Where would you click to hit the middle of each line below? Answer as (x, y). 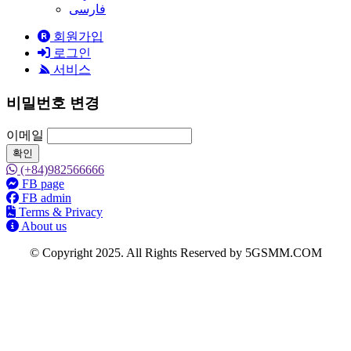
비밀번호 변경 (53, 103)
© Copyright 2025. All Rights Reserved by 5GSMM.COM (175, 253)
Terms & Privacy (59, 212)
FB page (42, 184)
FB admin (45, 198)
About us (43, 226)
